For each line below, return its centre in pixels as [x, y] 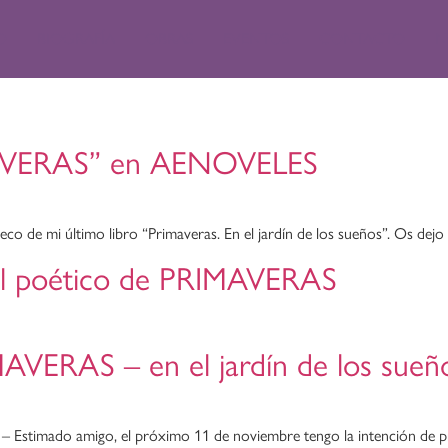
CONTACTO [362, 38]
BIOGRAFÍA [76, 38]
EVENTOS [256, 38]
